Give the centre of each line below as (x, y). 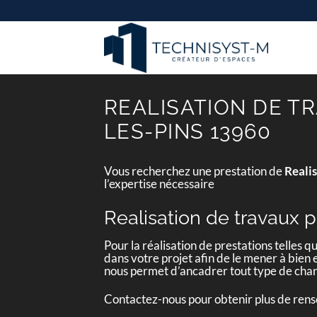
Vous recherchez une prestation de (194, 171)
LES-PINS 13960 (188, 132)
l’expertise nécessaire (159, 184)
